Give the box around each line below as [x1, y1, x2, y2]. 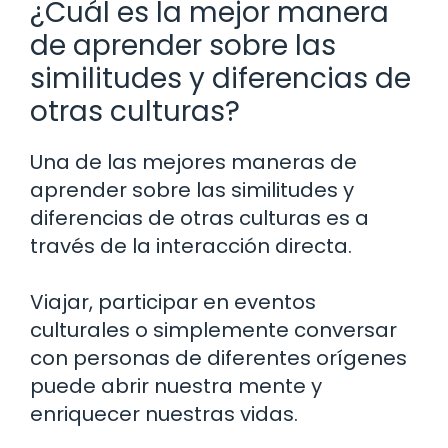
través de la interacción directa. [30, 231, 352, 260]
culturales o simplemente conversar [30, 315, 397, 344]
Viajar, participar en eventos [30, 287, 316, 316]
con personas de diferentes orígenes [30, 343, 407, 372]
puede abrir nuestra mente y [30, 371, 322, 400]
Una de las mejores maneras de [30, 147, 357, 176]
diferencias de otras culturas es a [30, 203, 369, 232]
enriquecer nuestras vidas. [30, 399, 298, 428]
